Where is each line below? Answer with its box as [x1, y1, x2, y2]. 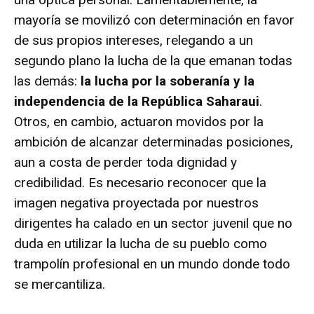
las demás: [14, 72, 81, 89]
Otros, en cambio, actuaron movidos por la [14, 113, 264, 130]
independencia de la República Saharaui [14, 93, 259, 109]
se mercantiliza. [14, 275, 105, 292]
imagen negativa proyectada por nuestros [14, 194, 259, 211]
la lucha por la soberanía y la [81, 72, 254, 89]
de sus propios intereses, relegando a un [14, 32, 253, 48]
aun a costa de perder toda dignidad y [14, 153, 237, 170]
